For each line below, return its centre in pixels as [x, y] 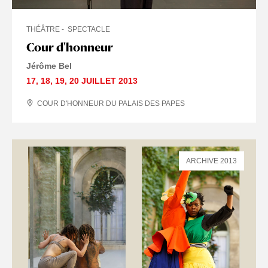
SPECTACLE [89, 29]
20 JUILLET [93, 80]
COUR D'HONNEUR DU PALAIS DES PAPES [111, 103]
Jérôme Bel [49, 66]
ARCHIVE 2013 [211, 161]
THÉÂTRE [43, 29]
